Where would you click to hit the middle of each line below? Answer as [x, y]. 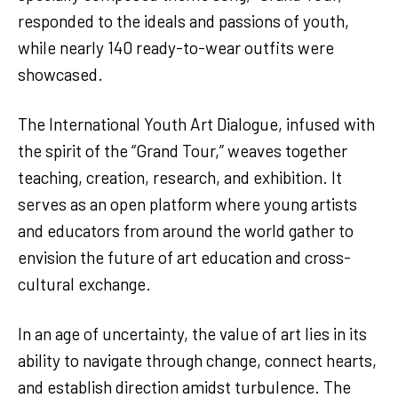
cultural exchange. [86, 283]
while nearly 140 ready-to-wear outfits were [176, 47]
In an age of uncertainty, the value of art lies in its [192, 333]
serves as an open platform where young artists [187, 203]
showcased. [62, 74]
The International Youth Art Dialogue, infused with [196, 123]
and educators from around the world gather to [186, 230]
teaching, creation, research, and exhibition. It [180, 177]
